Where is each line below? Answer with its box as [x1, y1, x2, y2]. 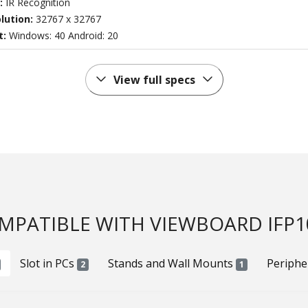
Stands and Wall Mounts [108, 256, 236, 272]
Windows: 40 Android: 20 [8, 29, 118, 43]
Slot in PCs [20, 256, 78, 272]
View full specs [113, 72, 195, 88]
